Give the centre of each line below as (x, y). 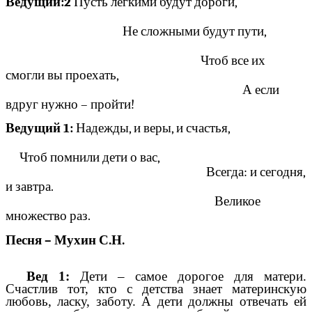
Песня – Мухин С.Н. (68, 240)
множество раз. (50, 216)
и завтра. (155, 187)
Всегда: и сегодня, (155, 172)
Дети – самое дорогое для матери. (188, 276)
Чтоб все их (135, 60)
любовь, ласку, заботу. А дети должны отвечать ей (156, 301)
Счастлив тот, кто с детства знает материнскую (156, 288)
